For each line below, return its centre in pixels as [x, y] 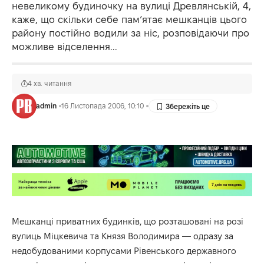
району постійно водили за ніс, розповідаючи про [131, 33]
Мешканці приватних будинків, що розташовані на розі [128, 221]
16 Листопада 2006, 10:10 [102, 105]
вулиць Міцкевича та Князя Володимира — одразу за [123, 236]
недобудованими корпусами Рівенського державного [124, 250]
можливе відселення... [65, 46]
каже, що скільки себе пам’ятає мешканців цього [129, 19]
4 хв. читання [49, 83]
